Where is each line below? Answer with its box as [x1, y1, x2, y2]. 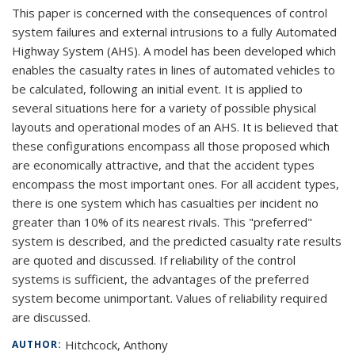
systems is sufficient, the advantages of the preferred [12, 271, 309, 287]
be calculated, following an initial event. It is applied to [12, 81, 303, 97]
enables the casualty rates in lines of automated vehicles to [12, 62, 335, 78]
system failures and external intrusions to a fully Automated [12, 24, 337, 40]
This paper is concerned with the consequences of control [12, 5, 327, 21]
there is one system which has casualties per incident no [12, 195, 319, 211]
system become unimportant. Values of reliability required [12, 290, 327, 306]
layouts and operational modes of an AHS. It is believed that [12, 119, 338, 135]
